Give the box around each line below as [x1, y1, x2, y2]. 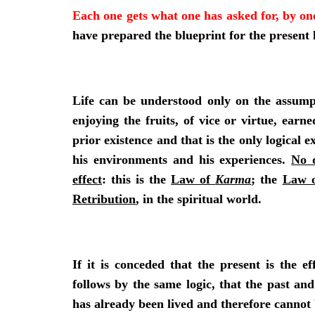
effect [72, 172, 102, 186]
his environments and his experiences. [72, 152, 292, 167]
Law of [171, 172, 216, 186]
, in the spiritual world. [136, 191, 262, 206]
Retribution [72, 191, 136, 206]
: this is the [102, 172, 172, 186]
